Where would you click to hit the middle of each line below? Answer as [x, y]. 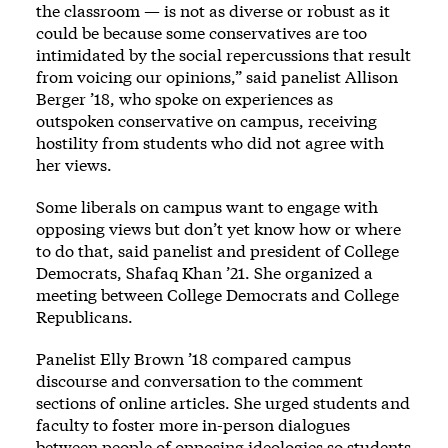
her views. [74, 165]
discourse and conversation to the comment [199, 381]
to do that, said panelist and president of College [217, 251]
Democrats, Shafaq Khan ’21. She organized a [204, 273]
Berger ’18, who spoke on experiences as [184, 99]
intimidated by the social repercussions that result [223, 55]
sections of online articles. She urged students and [223, 403]
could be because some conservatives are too [201, 33]
